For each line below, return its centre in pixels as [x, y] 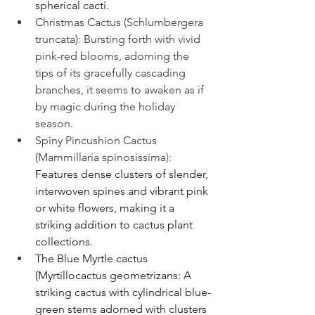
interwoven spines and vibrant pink [123, 191]
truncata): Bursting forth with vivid [119, 39]
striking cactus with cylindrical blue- [123, 292]
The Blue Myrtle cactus [93, 259]
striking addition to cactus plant [115, 225]
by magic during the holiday [107, 107]
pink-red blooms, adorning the [114, 56]
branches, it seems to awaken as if [121, 90]
